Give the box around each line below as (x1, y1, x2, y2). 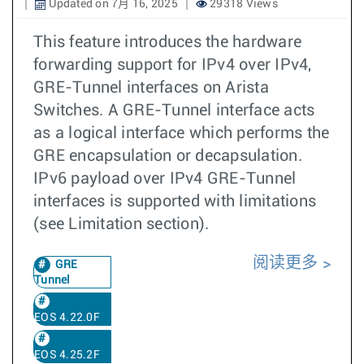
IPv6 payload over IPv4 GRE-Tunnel (33, 171, 297, 187)
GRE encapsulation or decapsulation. (33, 148, 302, 164)
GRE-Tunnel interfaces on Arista (33, 80, 269, 96)
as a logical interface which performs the (33, 125, 330, 141)
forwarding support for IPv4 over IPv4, (33, 57, 312, 73)
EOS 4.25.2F (34, 349, 100, 361)
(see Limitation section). (33, 216, 210, 232)
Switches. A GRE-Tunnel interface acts (33, 102, 315, 119)
